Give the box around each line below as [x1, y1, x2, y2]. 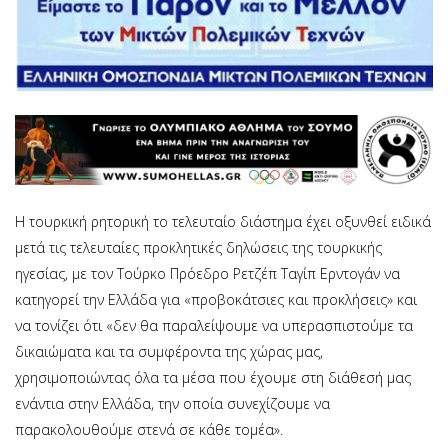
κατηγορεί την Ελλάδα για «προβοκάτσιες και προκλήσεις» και [15, 289, 417, 309]
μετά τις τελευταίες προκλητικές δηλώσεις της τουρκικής [15, 237, 382, 257]
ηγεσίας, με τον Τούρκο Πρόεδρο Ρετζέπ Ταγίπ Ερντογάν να [15, 263, 400, 283]
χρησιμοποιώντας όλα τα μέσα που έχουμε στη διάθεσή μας [15, 367, 411, 387]
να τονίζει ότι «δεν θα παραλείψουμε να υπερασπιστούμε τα [15, 315, 413, 335]
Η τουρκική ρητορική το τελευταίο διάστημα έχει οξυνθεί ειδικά [15, 211, 431, 231]
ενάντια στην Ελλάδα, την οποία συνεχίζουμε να [15, 393, 330, 413]
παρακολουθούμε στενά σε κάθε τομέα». [15, 419, 283, 439]
